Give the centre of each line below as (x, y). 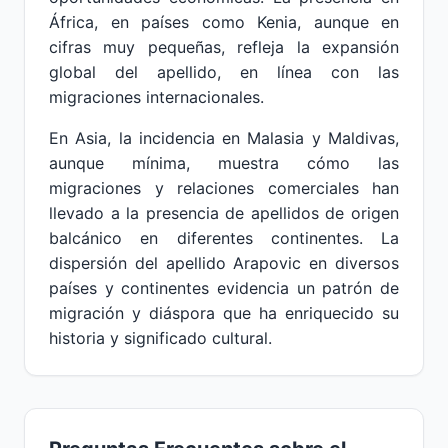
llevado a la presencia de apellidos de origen (224, 213)
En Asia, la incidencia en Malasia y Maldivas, (224, 138)
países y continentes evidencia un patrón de (224, 288)
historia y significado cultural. (160, 338)
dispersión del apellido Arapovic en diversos (224, 263)
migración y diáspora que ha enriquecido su (224, 313)
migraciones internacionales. (156, 97)
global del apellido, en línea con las (224, 72)
